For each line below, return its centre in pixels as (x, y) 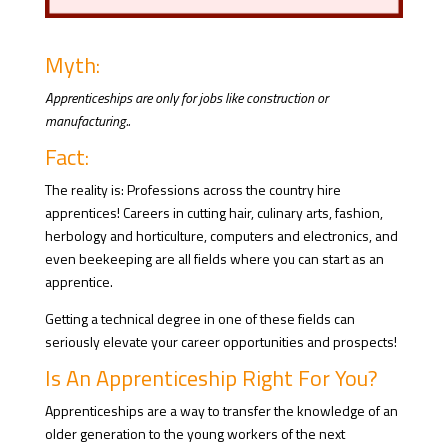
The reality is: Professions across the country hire (192, 189)
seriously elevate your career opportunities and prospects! (220, 341)
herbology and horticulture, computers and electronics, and (221, 235)
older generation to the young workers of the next (194, 433)
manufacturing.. (87, 120)
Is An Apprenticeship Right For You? (211, 377)
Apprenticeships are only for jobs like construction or (186, 97)
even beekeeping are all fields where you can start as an (214, 258)
